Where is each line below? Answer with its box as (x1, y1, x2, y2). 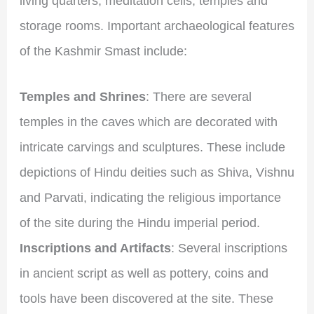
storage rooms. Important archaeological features (19, 19, 294, 34)
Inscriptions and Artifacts (19, 241, 171, 256)
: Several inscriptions (170, 241, 287, 256)
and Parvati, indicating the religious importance (19, 191, 281, 205)
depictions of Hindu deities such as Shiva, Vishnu (19, 165, 294, 180)
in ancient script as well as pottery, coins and (19, 266, 268, 281)
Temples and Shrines (19, 90, 146, 104)
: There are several (145, 90, 252, 104)
